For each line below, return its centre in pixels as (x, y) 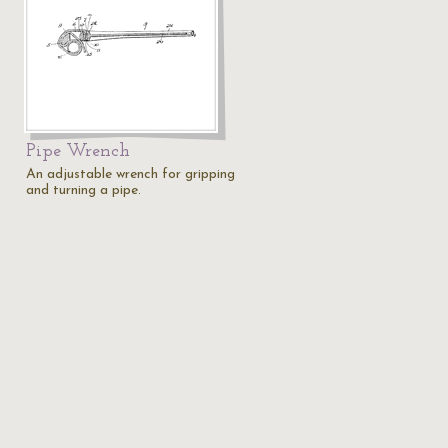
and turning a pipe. (83, 190)
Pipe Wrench (78, 151)
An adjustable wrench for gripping (130, 174)
